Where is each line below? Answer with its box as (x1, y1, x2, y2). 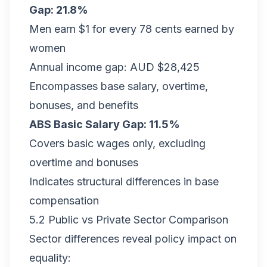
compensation (29, 194, 99, 207)
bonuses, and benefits (29, 99, 138, 111)
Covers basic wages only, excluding (29, 137, 206, 150)
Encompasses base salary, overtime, (29, 80, 208, 92)
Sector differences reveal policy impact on (29, 232, 237, 245)
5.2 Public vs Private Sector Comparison (29, 213, 228, 226)
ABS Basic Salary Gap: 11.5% (29, 118, 180, 131)
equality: (29, 252, 71, 264)
